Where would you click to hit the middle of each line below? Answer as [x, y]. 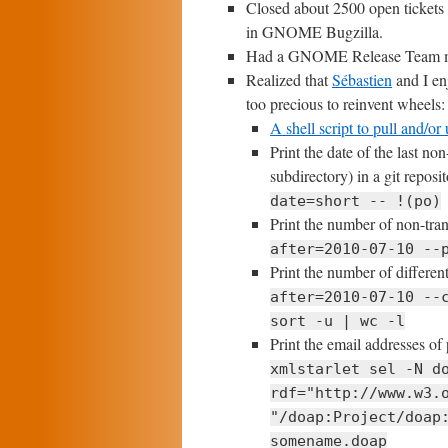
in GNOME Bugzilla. [314, 31]
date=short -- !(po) [355, 201]
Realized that [289, 79]
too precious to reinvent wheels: [345, 103]
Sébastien [362, 79]
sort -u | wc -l [337, 321]
